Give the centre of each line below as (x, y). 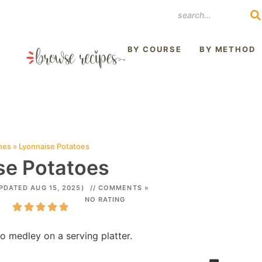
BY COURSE (154, 49)
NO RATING (105, 199)
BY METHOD (227, 49)
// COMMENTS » (119, 188)
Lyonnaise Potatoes (54, 146)
